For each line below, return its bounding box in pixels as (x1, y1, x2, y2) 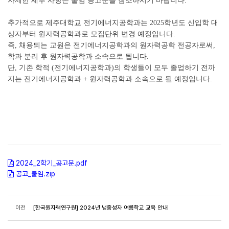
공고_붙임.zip (16, 170, 55, 178)
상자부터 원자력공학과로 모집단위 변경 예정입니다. (8, 30, 175, 38)
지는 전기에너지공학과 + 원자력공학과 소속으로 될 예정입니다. (8, 75, 212, 83)
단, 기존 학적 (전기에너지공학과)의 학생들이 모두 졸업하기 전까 (8, 64, 215, 72)
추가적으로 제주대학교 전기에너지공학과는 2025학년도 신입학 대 (8, 19, 218, 27)
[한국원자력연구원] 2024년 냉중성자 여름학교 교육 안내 (33, 204, 168, 211)
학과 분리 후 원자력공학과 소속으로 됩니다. (8, 53, 149, 60)
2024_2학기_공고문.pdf (16, 159, 87, 167)
